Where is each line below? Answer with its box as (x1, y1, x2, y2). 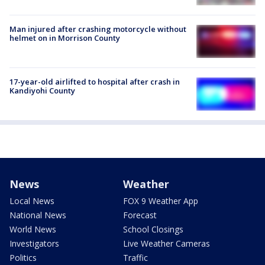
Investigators (9, 237, 59, 249)
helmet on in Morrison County (9, 33, 120, 44)
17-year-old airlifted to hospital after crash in (9, 76, 180, 87)
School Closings (123, 223, 183, 235)
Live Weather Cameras (123, 237, 210, 249)
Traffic (123, 251, 148, 263)
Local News (9, 195, 54, 206)
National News (9, 209, 66, 221)
